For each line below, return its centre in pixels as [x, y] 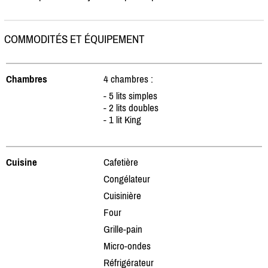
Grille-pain [123, 229]
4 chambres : [128, 79]
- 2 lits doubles [131, 107]
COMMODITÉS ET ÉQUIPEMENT [74, 39]
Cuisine [22, 162]
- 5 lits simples [130, 95]
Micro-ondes [127, 246]
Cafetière [121, 162]
